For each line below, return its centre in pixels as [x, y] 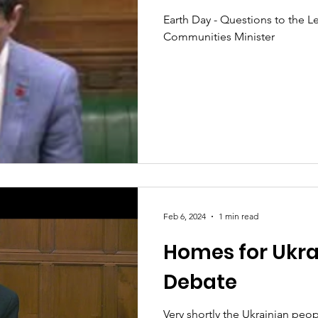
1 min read [238, 216]
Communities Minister [219, 37]
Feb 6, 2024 [185, 216]
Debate [200, 282]
